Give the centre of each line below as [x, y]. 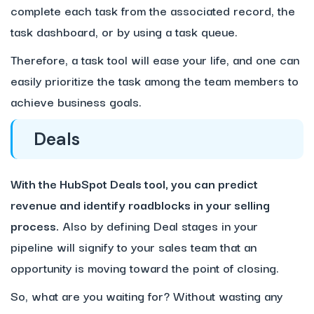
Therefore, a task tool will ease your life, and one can [155, 60]
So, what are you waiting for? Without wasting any [146, 296]
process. [35, 226]
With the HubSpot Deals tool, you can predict [134, 184]
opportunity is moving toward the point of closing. [145, 268]
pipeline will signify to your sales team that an [134, 247]
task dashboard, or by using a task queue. [124, 32]
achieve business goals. [76, 102]
